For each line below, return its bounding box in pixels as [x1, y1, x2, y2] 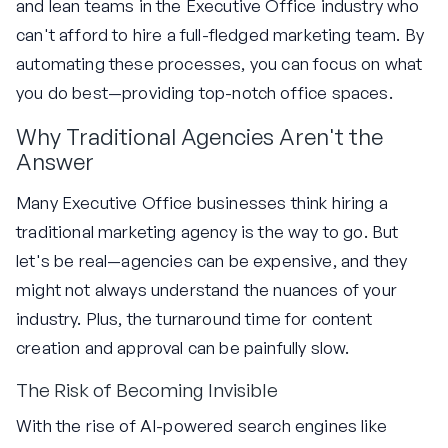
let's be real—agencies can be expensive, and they [16, 250, 408, 272]
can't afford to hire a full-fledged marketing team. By [16, 23, 425, 45]
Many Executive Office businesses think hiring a [16, 192, 388, 214]
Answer [16, 146, 94, 175]
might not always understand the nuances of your [16, 279, 397, 301]
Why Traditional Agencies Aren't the [16, 121, 383, 150]
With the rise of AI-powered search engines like [16, 414, 387, 436]
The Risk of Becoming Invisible [16, 377, 278, 402]
